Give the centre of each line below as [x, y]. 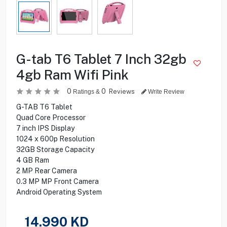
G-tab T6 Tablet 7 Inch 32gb [101, 59]
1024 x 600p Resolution [55, 139]
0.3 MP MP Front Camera [57, 181]
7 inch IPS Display [45, 128]
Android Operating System [59, 192]
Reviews [122, 91]
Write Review [165, 91]
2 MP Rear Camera [46, 171]
